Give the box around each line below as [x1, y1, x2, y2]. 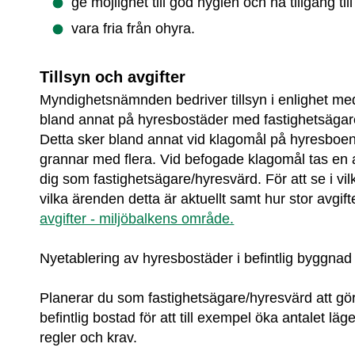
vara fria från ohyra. [71, 21, 196, 37]
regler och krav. [40, 330, 138, 346]
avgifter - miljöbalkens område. [40, 210, 235, 227]
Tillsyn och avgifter [40, 67, 186, 86]
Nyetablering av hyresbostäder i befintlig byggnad [40, 250, 353, 266]
